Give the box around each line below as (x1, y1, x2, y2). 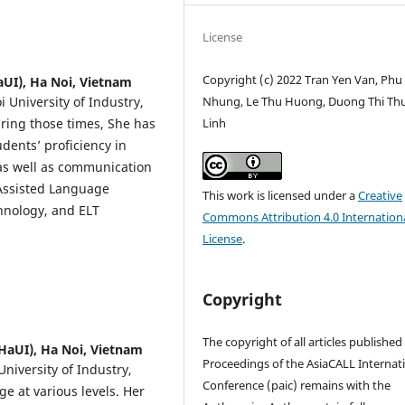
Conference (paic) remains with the (202, 377, 391, 394)
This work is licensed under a (202, 187, 359, 204)
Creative (358, 187, 403, 204)
